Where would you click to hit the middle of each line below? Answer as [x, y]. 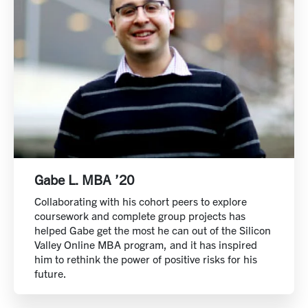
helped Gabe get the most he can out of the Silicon [153, 230]
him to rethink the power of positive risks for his [146, 258]
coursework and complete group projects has [140, 215]
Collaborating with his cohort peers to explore [141, 201]
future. [51, 273]
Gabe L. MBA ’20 [84, 179]
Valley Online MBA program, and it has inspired [146, 244]
